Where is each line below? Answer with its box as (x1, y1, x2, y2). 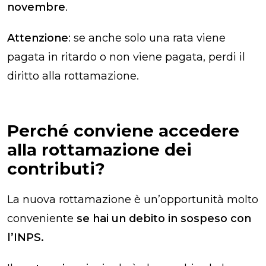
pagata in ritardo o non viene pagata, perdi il (7, 50, 245, 64)
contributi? (7, 158, 105, 179)
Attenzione (7, 31, 68, 45)
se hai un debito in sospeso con (77, 211, 251, 225)
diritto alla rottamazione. (7, 69, 139, 83)
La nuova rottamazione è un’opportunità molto (7, 192, 258, 206)
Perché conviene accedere (7, 120, 239, 141)
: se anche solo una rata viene (68, 31, 226, 45)
